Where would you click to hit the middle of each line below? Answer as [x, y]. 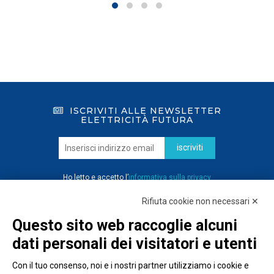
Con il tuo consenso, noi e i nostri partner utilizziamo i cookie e [131, 265]
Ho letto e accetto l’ [96, 178]
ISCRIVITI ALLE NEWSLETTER [145, 111]
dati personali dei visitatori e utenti [135, 244]
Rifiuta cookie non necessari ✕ [200, 201]
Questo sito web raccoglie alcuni [125, 225]
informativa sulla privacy [170, 178]
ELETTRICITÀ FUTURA [137, 120]
